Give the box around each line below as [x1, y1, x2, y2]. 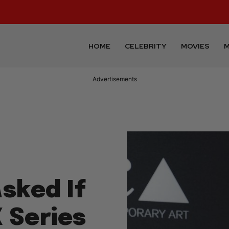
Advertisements [92, 75, 137, 83]
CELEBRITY [125, 41, 167, 51]
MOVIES [181, 41, 210, 51]
